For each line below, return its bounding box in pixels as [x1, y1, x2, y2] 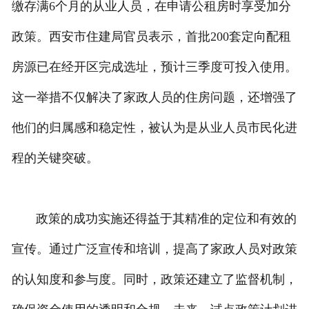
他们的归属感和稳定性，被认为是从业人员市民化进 [11, 121, 297, 135]
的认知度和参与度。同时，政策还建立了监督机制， [11, 272, 297, 287]
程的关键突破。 [11, 151, 99, 166]
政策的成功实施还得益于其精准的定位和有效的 [11, 212, 297, 226]
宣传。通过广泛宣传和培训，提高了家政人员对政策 [11, 242, 297, 257]
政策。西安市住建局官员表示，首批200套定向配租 [11, 30, 291, 44]
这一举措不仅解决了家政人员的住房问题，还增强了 [11, 90, 297, 105]
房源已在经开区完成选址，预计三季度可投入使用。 [11, 60, 297, 74]
